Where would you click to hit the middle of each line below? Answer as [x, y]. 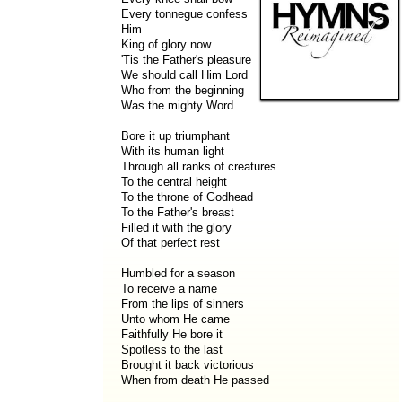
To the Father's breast [178, 212]
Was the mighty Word [177, 105]
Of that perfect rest [170, 243]
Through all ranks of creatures [199, 166]
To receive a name [169, 288]
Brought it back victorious [188, 365]
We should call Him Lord [184, 75]
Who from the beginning [183, 90]
